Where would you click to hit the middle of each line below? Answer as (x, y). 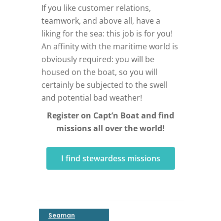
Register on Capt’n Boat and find (110, 115)
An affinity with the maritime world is (110, 46)
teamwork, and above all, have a (101, 20)
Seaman (62, 215)
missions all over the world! (110, 128)
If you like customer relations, (96, 8)
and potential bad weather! (92, 97)
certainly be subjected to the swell (105, 85)
